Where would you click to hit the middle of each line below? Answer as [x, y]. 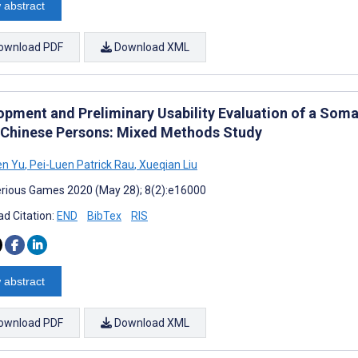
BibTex [104, 215]
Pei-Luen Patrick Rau [81, 164]
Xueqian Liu [167, 164]
